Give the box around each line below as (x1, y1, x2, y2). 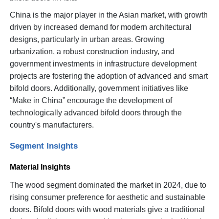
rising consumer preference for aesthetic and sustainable (10, 193, 205, 201)
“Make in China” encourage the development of (10, 96, 172, 105)
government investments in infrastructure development (10, 59, 197, 68)
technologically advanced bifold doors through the (10, 108, 182, 117)
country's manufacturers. (10, 120, 96, 129)
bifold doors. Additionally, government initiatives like (10, 84, 188, 92)
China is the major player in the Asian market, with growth (10, 10, 208, 19)
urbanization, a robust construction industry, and (10, 47, 175, 56)
